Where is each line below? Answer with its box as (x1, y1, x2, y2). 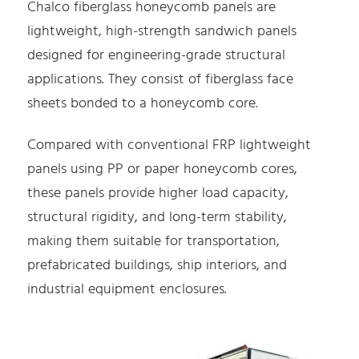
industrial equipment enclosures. (27, 277, 228, 301)
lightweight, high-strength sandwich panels (27, 20, 297, 44)
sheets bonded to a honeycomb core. (27, 92, 259, 116)
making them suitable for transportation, (27, 229, 280, 253)
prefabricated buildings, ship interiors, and (27, 253, 288, 277)
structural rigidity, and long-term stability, (27, 205, 288, 229)
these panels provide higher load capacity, (27, 181, 289, 205)
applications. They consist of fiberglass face (27, 68, 294, 92)
